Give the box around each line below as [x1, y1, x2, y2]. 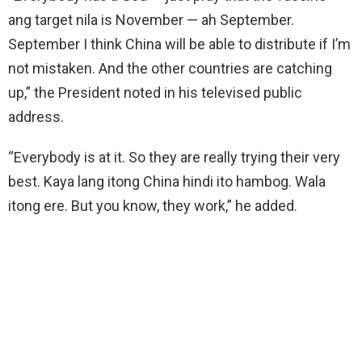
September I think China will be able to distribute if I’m [8, 35, 351, 53]
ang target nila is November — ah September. [8, 11, 294, 28]
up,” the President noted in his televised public [8, 83, 302, 101]
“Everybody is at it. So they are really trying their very [8, 148, 340, 166]
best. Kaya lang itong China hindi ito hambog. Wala [8, 172, 326, 190]
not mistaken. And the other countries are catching [8, 59, 332, 77]
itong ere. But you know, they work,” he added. [8, 196, 297, 214]
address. [8, 107, 64, 125]
